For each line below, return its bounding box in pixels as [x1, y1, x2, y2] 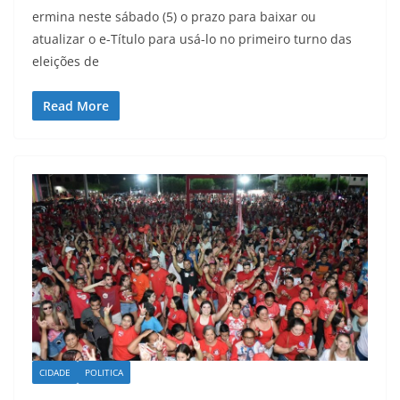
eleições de [32, 53, 99, 71]
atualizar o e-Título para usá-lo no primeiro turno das [32, 30, 352, 48]
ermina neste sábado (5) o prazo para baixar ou [32, 8, 316, 26]
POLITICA [85, 366, 123, 379]
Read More [43, 97, 109, 115]
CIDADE [39, 366, 71, 379]
